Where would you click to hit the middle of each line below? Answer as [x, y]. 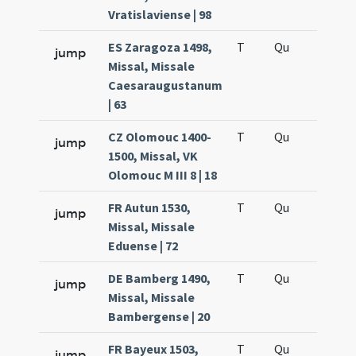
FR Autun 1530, [150, 207]
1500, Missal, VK [153, 156]
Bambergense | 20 [159, 316]
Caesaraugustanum [166, 85]
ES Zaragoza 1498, [161, 47]
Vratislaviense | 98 [160, 14]
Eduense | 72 [143, 246]
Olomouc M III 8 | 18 [163, 175]
